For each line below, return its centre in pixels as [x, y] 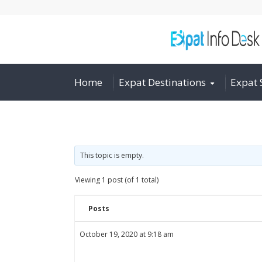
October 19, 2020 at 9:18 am [127, 234]
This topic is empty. [112, 155]
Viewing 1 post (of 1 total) [117, 180]
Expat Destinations [162, 82]
